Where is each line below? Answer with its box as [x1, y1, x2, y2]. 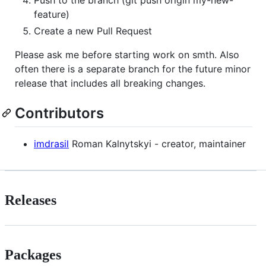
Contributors [15, 104, 104, 122]
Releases [5, 192, 56, 208]
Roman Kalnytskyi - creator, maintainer [69, 137, 246, 150]
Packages [5, 246, 61, 262]
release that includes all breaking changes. [15, 77, 205, 89]
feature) [34, 8, 69, 20]
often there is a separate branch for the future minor [15, 62, 251, 75]
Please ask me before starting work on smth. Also [15, 48, 239, 61]
